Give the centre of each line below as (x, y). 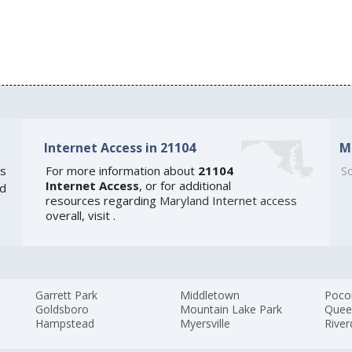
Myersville (205, 323)
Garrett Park (67, 295)
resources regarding (102, 200)
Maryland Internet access (228, 200)
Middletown (210, 295)
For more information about (121, 170)
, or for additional (185, 185)
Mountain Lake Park (231, 309)
